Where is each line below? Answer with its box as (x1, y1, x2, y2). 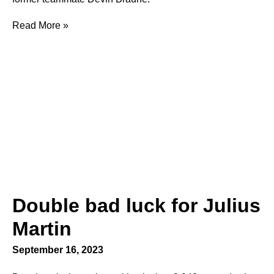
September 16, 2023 (12, 244, 103, 255)
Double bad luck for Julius (12, 194, 261, 217)
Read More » (12, 20, 68, 31)
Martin (12, 217, 72, 240)
